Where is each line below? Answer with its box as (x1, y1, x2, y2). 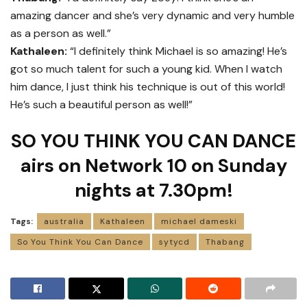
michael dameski (161, 216, 237, 228)
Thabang (206, 236, 245, 248)
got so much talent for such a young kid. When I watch (10, 61, 282, 76)
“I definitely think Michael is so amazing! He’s (67, 43, 287, 58)
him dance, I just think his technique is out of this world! (10, 79, 285, 94)
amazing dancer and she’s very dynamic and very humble (10, 8, 295, 23)
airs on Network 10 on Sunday (20, 153, 287, 178)
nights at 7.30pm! (74, 178, 233, 203)
